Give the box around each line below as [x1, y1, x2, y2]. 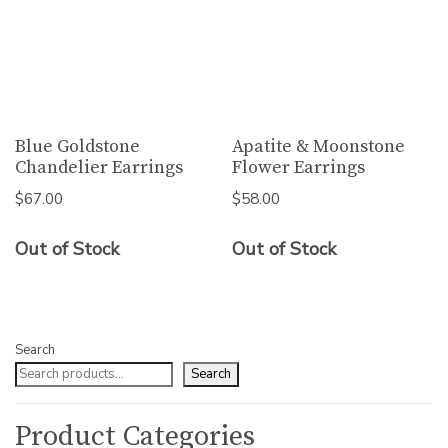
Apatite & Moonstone [232, 135, 406, 159]
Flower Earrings [232, 156, 366, 180]
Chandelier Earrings [15, 156, 183, 180]
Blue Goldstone [15, 135, 140, 159]
